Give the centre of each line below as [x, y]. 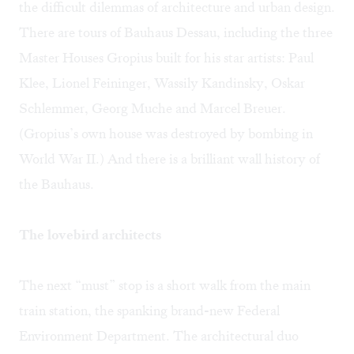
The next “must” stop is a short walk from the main [165, 286]
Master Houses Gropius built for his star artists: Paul [166, 58]
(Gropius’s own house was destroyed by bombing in [166, 134]
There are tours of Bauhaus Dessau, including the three [176, 33]
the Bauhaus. [56, 185]
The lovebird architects [90, 235]
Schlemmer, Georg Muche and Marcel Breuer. [153, 109]
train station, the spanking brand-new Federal [149, 311]
